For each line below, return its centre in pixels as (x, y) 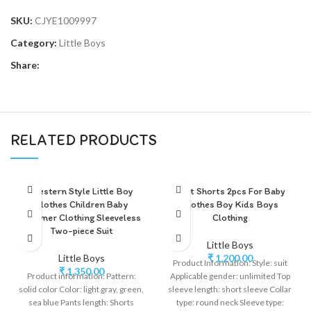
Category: (34, 42)
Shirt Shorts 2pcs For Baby (230, 191)
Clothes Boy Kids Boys (230, 204)
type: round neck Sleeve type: (230, 302)
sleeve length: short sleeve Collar (230, 289)
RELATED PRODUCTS (84, 140)
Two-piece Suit (81, 230)
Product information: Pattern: (81, 276)
